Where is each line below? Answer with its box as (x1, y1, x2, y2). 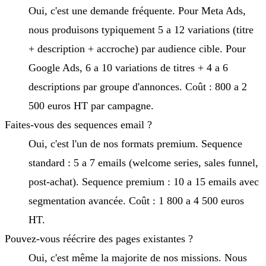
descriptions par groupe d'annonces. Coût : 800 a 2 (28, 80, 247, 93)
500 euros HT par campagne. (28, 99, 154, 112)
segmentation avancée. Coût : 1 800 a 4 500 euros (28, 194, 244, 207)
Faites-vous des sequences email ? (5, 118, 152, 131)
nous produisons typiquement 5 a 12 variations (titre (28, 23, 254, 36)
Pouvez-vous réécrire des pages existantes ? (5, 232, 193, 245)
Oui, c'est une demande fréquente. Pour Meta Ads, (28, 4, 246, 17)
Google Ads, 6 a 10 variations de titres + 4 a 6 (28, 61, 228, 74)
